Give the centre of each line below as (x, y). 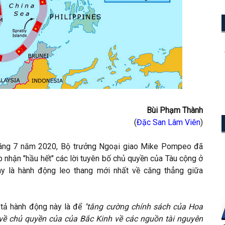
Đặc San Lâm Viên (169, 122)
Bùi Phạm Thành (175, 110)
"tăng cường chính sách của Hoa (144, 207)
